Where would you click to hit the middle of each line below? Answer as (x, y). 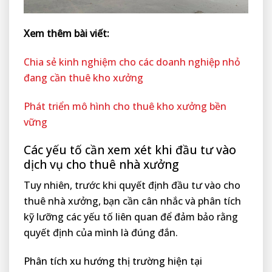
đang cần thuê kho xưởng (83, 78)
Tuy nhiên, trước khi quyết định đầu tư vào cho (132, 185)
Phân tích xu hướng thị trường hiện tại (113, 261)
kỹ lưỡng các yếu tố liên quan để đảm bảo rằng (131, 217)
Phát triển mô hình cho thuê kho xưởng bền (125, 107)
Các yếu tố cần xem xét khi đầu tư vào (130, 149)
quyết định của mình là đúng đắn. (101, 233)
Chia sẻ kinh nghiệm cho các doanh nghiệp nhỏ (132, 62)
